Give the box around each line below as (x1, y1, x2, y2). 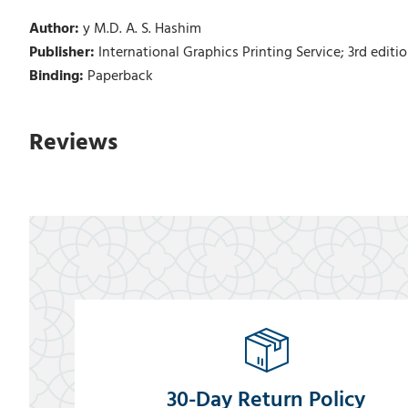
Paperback (87, 64, 153, 88)
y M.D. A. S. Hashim (82, 16, 201, 41)
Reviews (28, 122, 117, 161)
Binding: (28, 64, 87, 88)
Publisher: (28, 40, 98, 65)
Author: (28, 16, 83, 41)
